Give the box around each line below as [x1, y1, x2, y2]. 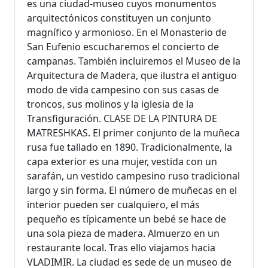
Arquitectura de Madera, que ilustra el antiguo [27, 69, 237, 83]
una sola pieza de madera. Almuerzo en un [27, 227, 220, 240]
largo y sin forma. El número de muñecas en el [27, 184, 237, 197]
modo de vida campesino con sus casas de [27, 83, 219, 97]
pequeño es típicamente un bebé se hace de [27, 212, 226, 226]
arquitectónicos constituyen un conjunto [27, 11, 211, 25]
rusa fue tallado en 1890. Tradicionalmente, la [27, 141, 232, 154]
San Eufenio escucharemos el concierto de [27, 40, 219, 54]
